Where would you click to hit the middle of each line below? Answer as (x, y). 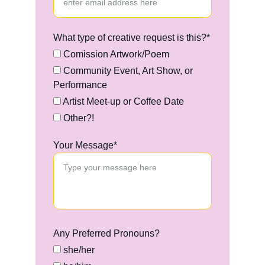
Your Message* (85, 145)
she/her (78, 250)
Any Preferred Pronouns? (106, 233)
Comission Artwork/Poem (115, 54)
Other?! (77, 118)
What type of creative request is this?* (132, 38)
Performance (80, 85)
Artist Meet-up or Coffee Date (122, 101)
